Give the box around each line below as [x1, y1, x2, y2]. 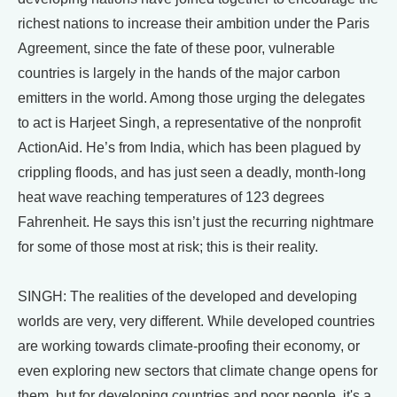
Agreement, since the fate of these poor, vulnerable [18, 40, 335, 56]
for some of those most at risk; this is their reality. [18, 238, 318, 254]
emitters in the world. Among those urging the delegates [18, 90, 365, 105]
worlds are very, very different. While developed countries [18, 313, 375, 329]
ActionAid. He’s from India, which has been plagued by [18, 139, 361, 155]
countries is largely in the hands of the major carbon [18, 65, 340, 81]
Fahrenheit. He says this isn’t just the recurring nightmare [18, 214, 374, 230]
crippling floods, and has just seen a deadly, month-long [18, 164, 366, 180]
